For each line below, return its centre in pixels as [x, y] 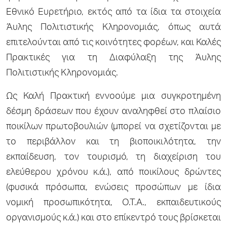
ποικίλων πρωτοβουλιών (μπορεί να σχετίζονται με [113, 127]
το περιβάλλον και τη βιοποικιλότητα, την [113, 142]
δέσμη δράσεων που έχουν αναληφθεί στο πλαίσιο [113, 112]
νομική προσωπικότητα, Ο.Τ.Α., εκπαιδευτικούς [113, 203]
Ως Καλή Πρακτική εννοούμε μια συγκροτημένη [113, 97]
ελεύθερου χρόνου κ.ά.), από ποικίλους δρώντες [113, 173]
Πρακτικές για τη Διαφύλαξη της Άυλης [113, 58]
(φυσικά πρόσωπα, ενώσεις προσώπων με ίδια [113, 188]
